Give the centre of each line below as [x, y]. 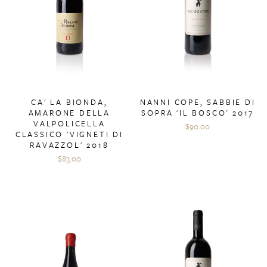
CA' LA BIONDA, [69, 102]
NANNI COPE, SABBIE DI [198, 102]
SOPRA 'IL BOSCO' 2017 [198, 113]
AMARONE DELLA [69, 113]
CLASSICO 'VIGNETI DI [69, 134]
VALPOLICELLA [69, 124]
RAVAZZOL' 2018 [69, 145]
